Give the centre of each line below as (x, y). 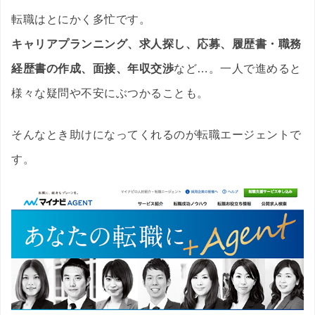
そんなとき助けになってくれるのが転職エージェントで (156, 135)
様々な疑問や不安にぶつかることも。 (110, 94)
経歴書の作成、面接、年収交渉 (92, 69)
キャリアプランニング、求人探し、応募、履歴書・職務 (156, 44)
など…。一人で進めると (238, 69)
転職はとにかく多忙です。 (81, 20)
